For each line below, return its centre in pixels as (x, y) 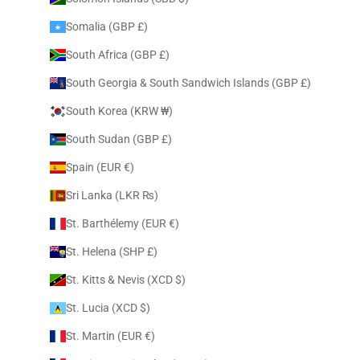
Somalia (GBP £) (142, 27)
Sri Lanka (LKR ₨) (150, 195)
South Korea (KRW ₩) (166, 111)
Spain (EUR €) (129, 167)
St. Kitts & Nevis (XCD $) (180, 280)
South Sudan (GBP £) (166, 139)
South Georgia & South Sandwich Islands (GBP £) (305, 83)
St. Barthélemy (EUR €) (174, 223)
